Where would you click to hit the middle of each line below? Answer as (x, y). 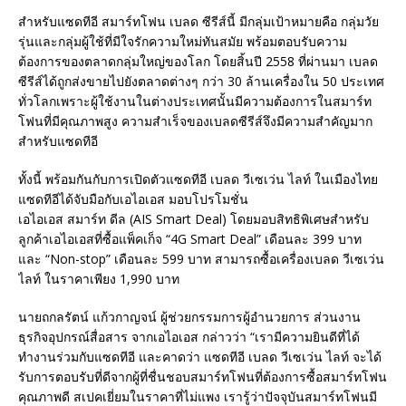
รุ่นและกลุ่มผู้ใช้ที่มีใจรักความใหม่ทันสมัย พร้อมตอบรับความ (183, 41)
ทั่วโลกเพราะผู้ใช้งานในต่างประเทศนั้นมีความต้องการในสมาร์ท (195, 101)
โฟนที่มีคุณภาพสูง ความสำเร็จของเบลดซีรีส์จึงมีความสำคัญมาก (195, 121)
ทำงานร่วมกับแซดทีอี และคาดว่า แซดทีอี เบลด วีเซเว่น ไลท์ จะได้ (200, 356)
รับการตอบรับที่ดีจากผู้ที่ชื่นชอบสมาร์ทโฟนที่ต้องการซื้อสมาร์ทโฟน (203, 376)
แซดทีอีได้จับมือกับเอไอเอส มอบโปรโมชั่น (133, 198)
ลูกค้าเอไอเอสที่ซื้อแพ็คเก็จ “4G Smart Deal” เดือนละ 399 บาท (190, 238)
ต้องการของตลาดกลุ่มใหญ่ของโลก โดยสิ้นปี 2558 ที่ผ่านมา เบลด (198, 61)
